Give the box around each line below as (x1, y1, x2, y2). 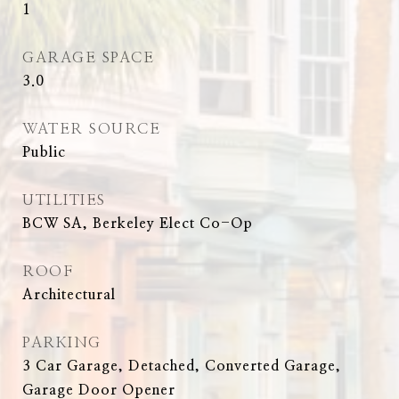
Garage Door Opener (22, 383, 175, 397)
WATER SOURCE (22, 121, 160, 136)
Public (22, 145, 66, 159)
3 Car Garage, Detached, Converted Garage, (22, 359, 341, 373)
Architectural (22, 288, 116, 302)
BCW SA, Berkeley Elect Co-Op (22, 216, 253, 231)
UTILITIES (22, 192, 106, 208)
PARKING (22, 335, 102, 350)
